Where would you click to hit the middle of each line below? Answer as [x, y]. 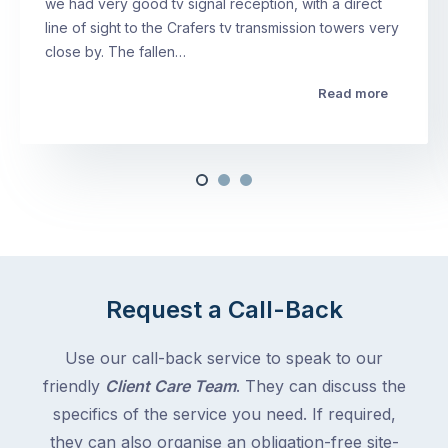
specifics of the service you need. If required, [224, 413]
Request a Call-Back [224, 309]
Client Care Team [170, 385]
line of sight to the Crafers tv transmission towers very [222, 27]
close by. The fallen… [115, 51]
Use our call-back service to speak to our [224, 357]
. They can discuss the [320, 385]
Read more [353, 92]
